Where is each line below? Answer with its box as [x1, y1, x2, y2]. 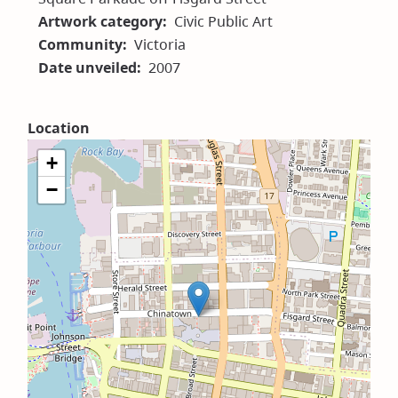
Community [38, 34, 123, 54]
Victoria [134, 34, 187, 54]
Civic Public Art [174, 11, 274, 31]
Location [28, 117, 91, 138]
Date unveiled [38, 57, 138, 77]
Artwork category [38, 11, 163, 31]
